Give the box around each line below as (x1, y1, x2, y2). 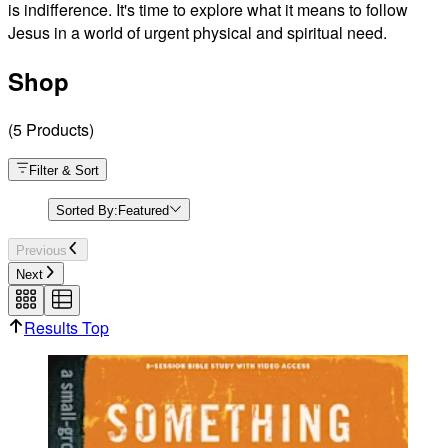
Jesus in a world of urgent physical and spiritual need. (8, 20, 387, 44)
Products (26, 117, 89, 141)
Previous (16, 242, 67, 258)
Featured (118, 202, 169, 218)
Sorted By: (56, 202, 118, 218)
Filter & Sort (29, 162, 100, 178)
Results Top (24, 315, 109, 339)
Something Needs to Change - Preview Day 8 (407, 22, 421, 43)
